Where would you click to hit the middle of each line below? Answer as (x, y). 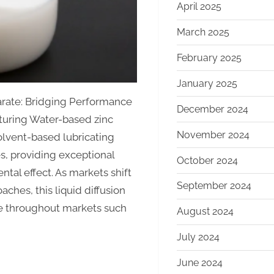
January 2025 (207, 83)
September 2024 (214, 186)
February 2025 (209, 57)
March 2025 (203, 32)
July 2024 (198, 237)
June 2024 (200, 263)
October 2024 (207, 160)
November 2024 (213, 135)
